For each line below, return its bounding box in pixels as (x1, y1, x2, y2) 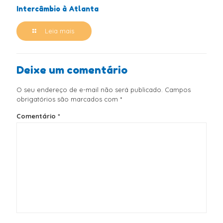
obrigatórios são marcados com (16, 95, 120, 104)
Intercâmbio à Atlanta (16, 4, 99, 13)
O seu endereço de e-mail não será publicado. (16, 86, 163, 94)
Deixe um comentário (16, 64, 127, 77)
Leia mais (45, 27, 75, 35)
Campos (165, 86, 191, 94)
